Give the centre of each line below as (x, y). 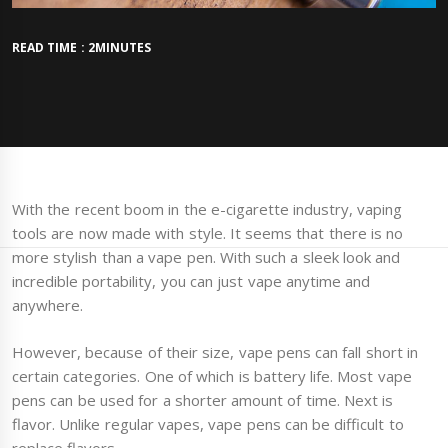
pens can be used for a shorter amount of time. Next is (203, 399)
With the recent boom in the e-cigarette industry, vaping (207, 209)
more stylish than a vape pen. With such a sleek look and (206, 257)
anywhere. (47, 305)
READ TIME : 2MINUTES (81, 48)
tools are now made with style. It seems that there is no (208, 233)
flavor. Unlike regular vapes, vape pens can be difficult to (208, 423)
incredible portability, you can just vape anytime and (191, 281)
